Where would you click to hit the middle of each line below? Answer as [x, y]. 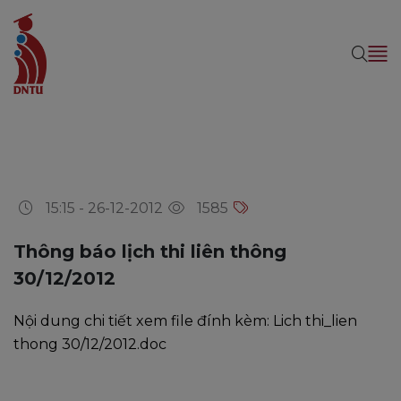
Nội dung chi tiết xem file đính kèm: [143, 321]
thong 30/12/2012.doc [90, 344]
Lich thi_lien [315, 321]
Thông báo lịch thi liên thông [150, 252]
